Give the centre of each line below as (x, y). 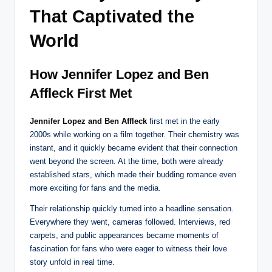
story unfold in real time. (72, 262)
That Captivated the (112, 17)
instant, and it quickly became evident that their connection (134, 148)
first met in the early (183, 121)
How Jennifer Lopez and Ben (119, 75)
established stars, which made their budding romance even (133, 175)
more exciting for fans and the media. (95, 188)
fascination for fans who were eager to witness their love (128, 249)
